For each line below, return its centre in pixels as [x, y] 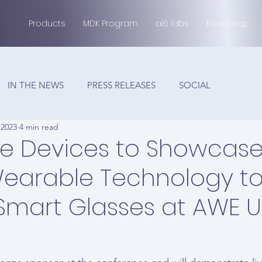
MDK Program [111, 23]
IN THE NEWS [36, 85]
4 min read [39, 127]
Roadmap [228, 23]
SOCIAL [195, 85]
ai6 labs [172, 23]
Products [47, 23]
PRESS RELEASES [121, 85]
